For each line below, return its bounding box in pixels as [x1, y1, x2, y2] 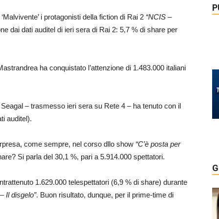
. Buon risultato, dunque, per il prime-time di [36, 191, 174, 199]
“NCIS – [146, 13, 172, 21]
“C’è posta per [135, 140, 180, 148]
